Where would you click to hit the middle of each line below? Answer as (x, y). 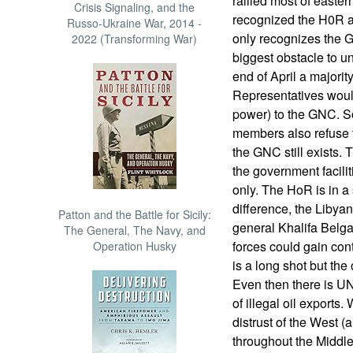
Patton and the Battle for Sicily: (134, 214)
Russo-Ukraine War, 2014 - (135, 23)
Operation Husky (134, 246)
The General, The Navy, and (134, 230)
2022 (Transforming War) (135, 39)
